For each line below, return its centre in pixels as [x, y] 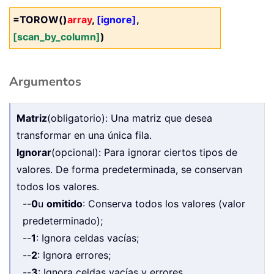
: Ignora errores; [74, 255]
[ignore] [117, 19]
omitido [65, 203]
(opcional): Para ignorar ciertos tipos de [144, 152]
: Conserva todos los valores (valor [164, 203]
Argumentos [45, 81]
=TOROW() [40, 19]
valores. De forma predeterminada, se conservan [129, 169]
